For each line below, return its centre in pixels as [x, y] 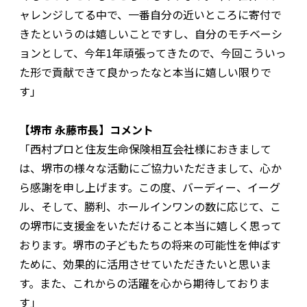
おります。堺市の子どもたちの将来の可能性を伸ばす [150, 245]
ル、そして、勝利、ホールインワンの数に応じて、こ [150, 207]
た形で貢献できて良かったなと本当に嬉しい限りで [145, 72]
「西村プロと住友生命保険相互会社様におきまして [145, 149]
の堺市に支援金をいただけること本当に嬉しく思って [150, 226]
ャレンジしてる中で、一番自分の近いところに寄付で [150, 15]
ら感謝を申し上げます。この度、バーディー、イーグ [150, 187]
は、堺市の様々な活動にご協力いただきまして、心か [150, 168]
